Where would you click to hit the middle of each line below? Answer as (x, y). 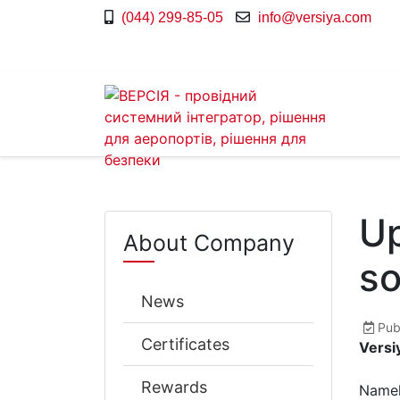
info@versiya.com (315, 17)
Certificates (185, 344)
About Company (209, 243)
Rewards (174, 387)
